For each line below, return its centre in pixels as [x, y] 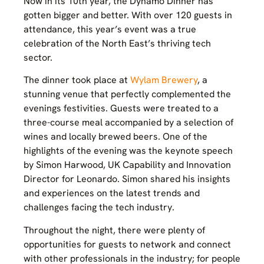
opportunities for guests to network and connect [127, 244]
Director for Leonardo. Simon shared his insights [127, 179]
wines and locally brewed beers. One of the [115, 137]
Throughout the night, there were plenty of [114, 230]
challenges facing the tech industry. [99, 207]
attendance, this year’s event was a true [110, 29]
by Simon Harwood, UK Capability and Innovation [127, 165]
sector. [38, 58]
